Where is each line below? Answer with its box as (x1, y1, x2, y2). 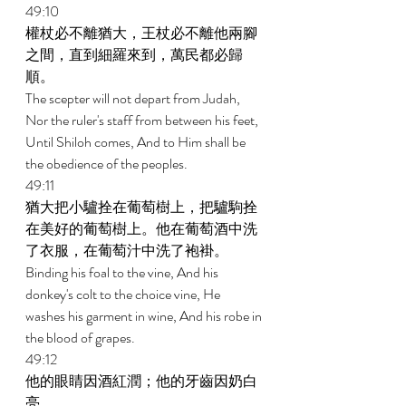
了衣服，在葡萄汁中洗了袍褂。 (25, 240, 231, 261)
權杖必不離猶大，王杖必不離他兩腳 (25, 23, 257, 43)
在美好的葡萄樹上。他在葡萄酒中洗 (25, 218, 257, 239)
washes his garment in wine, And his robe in (25, 305, 265, 326)
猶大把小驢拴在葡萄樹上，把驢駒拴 (25, 197, 257, 217)
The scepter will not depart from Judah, (25, 88, 243, 109)
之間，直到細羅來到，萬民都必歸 (25, 44, 243, 65)
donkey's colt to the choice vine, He (25, 284, 223, 304)
